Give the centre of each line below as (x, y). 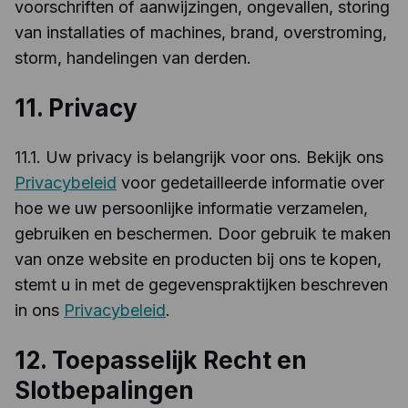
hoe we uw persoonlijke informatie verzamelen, (191, 208)
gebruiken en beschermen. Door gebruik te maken (203, 234)
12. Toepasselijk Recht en (161, 360)
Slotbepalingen (104, 390)
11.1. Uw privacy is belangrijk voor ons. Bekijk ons (199, 157)
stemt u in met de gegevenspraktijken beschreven (201, 285)
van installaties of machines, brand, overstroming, (201, 32)
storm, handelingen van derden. (133, 58)
